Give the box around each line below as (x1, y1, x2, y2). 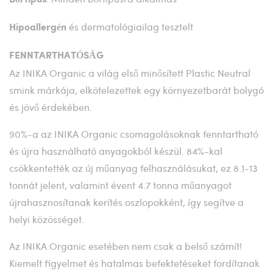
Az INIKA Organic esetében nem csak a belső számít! (9, 239, 242, 252)
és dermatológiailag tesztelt (69, 19, 193, 33)
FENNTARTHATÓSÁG (9, 50, 104, 61)
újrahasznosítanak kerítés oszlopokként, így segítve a (9, 195, 244, 208)
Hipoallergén (9, 22, 69, 33)
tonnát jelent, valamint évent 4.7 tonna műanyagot (9, 178, 232, 191)
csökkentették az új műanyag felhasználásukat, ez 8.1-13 (9, 161, 258, 174)
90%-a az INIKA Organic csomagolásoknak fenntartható (9, 127, 258, 140)
